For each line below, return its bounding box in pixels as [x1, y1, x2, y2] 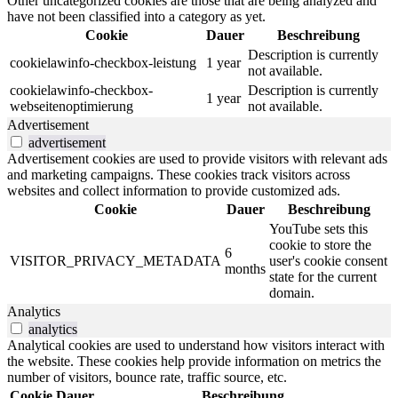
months [225, 260, 266, 276]
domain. [269, 284, 314, 300]
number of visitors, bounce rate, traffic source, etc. [7, 369, 287, 385]
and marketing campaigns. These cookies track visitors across [7, 166, 350, 182]
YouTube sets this [269, 220, 368, 236]
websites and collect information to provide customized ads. [7, 182, 340, 198]
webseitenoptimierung [10, 98, 133, 114]
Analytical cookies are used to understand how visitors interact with [7, 337, 385, 353]
